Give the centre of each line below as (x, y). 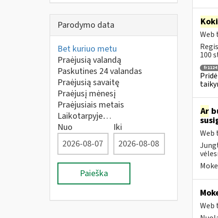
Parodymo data (86, 25)
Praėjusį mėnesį (87, 94)
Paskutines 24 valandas (100, 71)
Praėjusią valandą (89, 60)
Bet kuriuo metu (87, 49)
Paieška (94, 173)
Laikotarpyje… (84, 116)
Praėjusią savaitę (88, 82)
